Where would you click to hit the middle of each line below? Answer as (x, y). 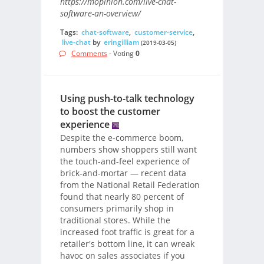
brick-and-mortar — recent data (123, 173)
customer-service (163, 32)
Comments (89, 54)
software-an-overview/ (100, 14)
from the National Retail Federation (130, 185)
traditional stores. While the (115, 220)
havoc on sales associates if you (122, 256)
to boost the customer (110, 111)
